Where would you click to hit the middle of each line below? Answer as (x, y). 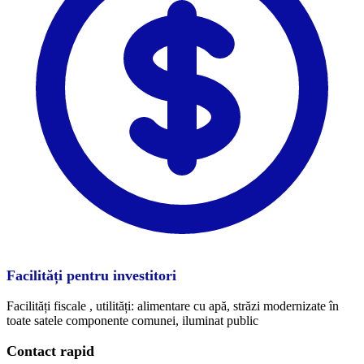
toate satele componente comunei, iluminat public (132, 320)
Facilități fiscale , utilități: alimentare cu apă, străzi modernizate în (173, 305)
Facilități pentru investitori (91, 275)
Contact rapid (50, 351)
